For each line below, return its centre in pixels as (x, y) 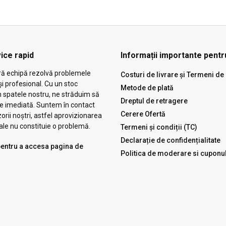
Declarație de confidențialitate (171, 140)
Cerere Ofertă (143, 114)
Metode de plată (147, 88)
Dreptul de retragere (154, 101)
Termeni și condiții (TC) (159, 127)
